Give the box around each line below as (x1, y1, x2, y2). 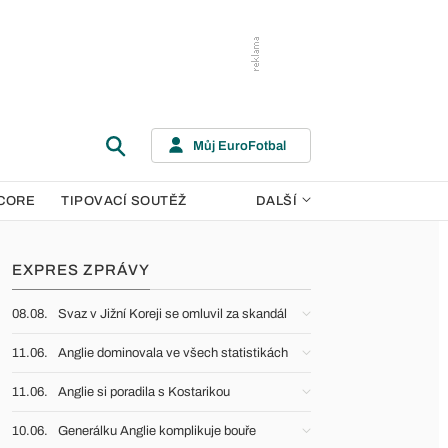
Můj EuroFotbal (193, 138, 286, 153)
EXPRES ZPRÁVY (12, 262, 150, 278)
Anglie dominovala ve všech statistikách (58, 346, 288, 360)
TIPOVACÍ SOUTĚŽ (61, 194, 187, 208)
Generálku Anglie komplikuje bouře (58, 424, 256, 438)
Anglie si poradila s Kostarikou (58, 385, 230, 399)
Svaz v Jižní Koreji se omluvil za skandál (58, 307, 287, 321)
